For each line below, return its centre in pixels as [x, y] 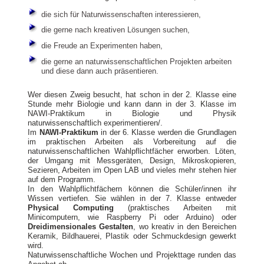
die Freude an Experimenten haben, [102, 46]
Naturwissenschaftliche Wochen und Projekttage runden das [132, 255]
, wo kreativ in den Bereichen [185, 226]
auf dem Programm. [62, 179]
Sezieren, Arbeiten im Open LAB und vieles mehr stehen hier [132, 170]
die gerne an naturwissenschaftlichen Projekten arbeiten [136, 62]
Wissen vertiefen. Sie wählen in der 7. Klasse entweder [132, 198]
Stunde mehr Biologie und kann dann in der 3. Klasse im [132, 104]
